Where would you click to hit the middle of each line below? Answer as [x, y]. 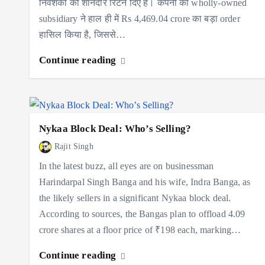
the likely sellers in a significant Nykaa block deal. [135, 198]
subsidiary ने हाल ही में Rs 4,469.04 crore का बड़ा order [140, 18]
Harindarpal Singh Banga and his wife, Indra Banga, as [145, 182]
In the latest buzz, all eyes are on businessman [127, 166]
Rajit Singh [74, 146]
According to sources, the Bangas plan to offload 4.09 [142, 214]
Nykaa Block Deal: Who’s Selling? [115, 128]
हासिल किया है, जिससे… [83, 34]
